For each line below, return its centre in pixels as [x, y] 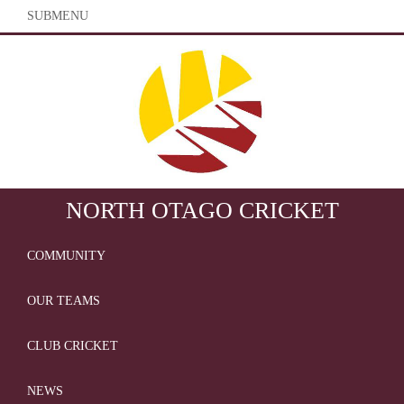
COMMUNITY [66, 256]
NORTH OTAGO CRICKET [202, 211]
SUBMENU [58, 16]
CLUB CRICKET [73, 346]
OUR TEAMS [64, 301]
